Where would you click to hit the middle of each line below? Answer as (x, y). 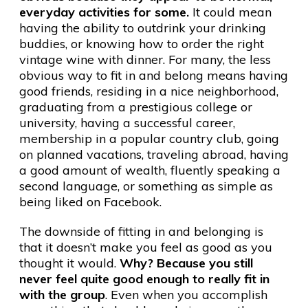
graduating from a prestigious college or (136, 107)
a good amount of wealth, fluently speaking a (150, 170)
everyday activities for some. (104, 12)
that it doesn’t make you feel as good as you (146, 247)
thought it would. (69, 263)
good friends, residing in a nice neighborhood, (149, 91)
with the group (62, 295)
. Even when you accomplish (186, 295)
